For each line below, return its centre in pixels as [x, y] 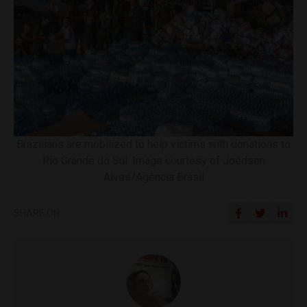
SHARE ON [37, 213]
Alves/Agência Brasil [153, 177]
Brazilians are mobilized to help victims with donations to [153, 144]
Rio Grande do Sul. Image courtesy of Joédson [153, 160]
